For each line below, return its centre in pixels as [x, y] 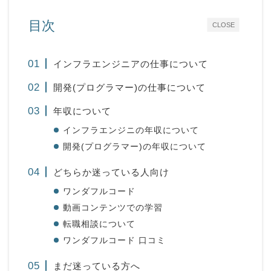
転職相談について [100, 224]
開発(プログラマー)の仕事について [130, 87]
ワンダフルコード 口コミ [115, 240]
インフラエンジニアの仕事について [131, 64]
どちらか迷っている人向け [112, 172]
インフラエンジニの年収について [131, 130]
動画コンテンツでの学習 [113, 207]
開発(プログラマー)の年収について [135, 146]
